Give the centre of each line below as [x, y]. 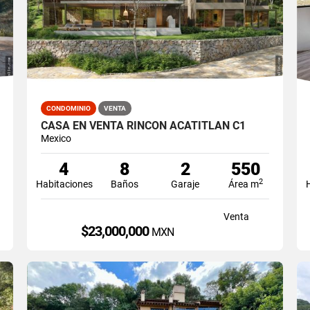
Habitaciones [64, 184]
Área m [244, 184]
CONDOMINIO [68, 108]
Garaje [185, 184]
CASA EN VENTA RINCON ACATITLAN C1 [143, 125]
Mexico [56, 138]
